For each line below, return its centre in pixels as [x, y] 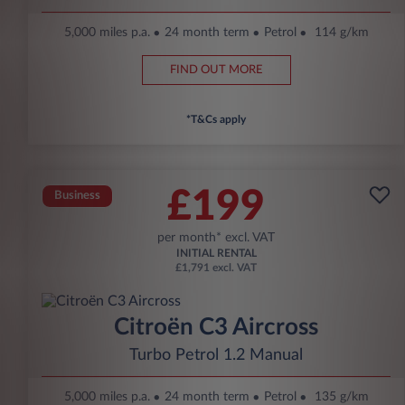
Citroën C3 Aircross [216, 328]
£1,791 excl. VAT [216, 268]
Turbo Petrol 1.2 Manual [216, 356]
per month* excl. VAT [216, 238]
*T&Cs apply [216, 120]
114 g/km [341, 33]
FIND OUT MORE [216, 71]
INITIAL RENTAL [216, 254]
